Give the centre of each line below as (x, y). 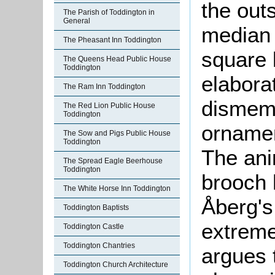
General (77, 21)
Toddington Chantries (99, 246)
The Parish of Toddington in (109, 12)
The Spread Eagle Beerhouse (113, 161)
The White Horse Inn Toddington (117, 188)
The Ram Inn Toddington (104, 87)
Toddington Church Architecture (116, 265)
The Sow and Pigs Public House (117, 133)
